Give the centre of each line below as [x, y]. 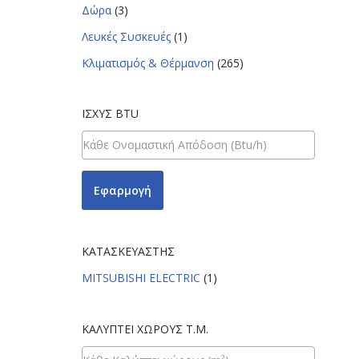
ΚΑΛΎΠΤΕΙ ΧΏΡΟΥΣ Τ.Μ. [145, 329]
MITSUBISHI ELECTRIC [141, 277]
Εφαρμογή [123, 190]
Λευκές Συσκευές [126, 36]
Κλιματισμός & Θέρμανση [148, 63]
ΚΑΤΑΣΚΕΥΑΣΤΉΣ [128, 251]
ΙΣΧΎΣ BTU [110, 113]
